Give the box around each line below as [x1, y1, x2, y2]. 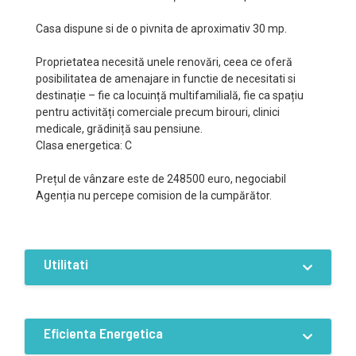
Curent [66, 317, 103, 330]
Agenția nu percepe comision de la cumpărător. [36, 189, 272, 202]
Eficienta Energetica [44, 324, 163, 342]
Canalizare [224, 317, 281, 330]
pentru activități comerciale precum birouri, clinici [36, 106, 280, 118]
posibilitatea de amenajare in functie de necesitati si [36, 72, 296, 85]
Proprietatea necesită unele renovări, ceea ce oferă [36, 56, 292, 68]
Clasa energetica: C [36, 139, 132, 152]
